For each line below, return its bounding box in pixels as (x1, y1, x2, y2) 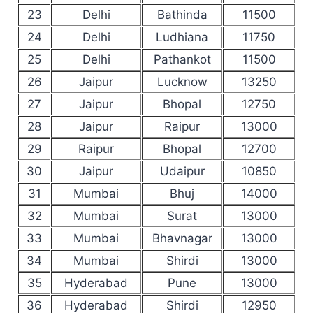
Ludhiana (156, 29, 208, 44)
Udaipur (159, 163, 205, 178)
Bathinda (156, 7, 208, 22)
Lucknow (156, 74, 208, 89)
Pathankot (153, 52, 211, 66)
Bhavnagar (152, 231, 212, 245)
